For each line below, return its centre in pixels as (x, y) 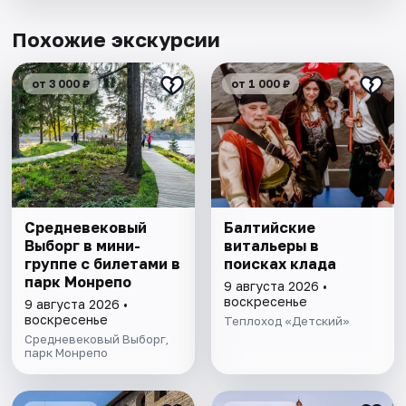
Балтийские (269, 228)
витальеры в (271, 246)
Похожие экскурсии (116, 40)
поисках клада (280, 264)
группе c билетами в (103, 264)
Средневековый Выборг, (97, 339)
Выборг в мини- (83, 246)
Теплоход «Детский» (286, 321)
